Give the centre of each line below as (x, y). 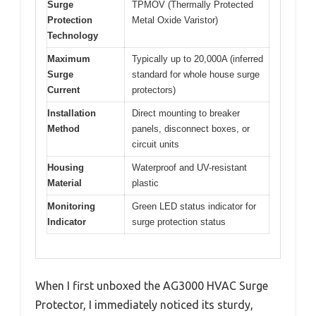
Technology (73, 35)
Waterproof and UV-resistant (189, 167)
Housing (66, 167)
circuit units (156, 144)
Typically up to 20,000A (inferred (197, 59)
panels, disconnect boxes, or (191, 128)
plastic (145, 183)
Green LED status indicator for (194, 206)
